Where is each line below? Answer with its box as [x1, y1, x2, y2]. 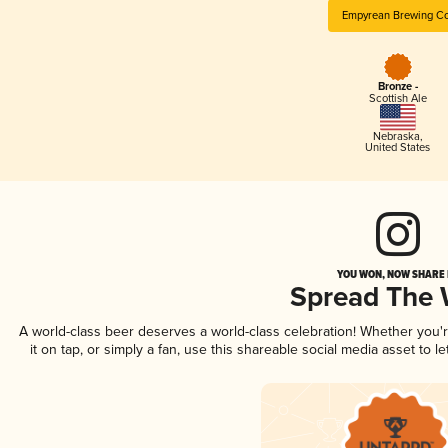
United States [365, 140, 431, 154]
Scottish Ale [368, 92, 427, 106]
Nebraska [372, 129, 420, 143]
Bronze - [377, 80, 418, 95]
